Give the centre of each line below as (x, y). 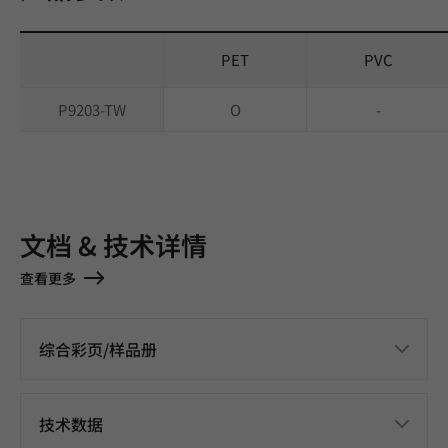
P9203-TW (91, 109)
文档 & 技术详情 (113, 244)
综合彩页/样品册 (98, 349)
